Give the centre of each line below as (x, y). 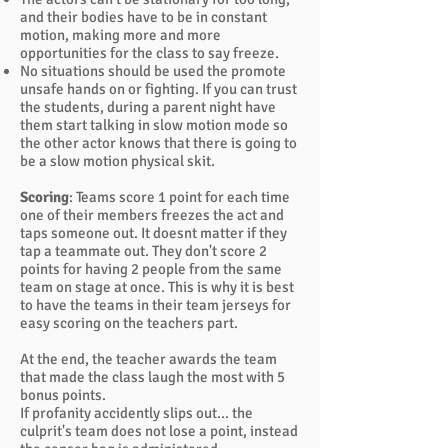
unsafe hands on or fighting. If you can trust (158, 89)
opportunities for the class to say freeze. (149, 53)
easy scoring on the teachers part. (129, 323)
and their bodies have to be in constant (143, 17)
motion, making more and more (120, 35)
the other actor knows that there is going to (158, 143)
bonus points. (63, 395)
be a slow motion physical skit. (117, 161)
